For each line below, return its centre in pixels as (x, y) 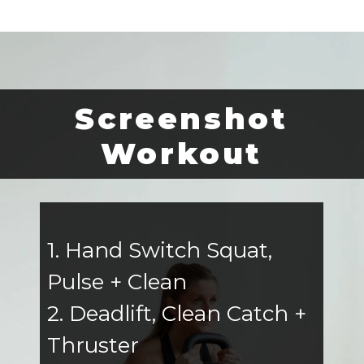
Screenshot (182, 118)
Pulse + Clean (117, 282)
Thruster (93, 346)
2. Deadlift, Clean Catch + (176, 314)
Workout (181, 153)
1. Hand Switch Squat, (159, 251)
